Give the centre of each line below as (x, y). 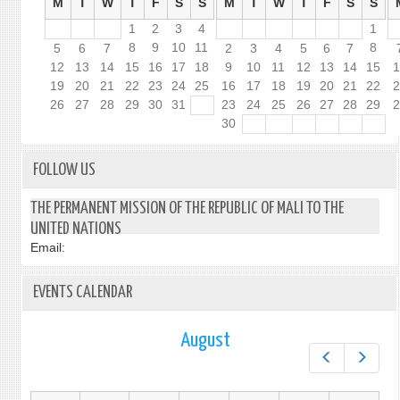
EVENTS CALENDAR (82, 292)
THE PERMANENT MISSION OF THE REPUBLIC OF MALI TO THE (187, 208)
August (205, 341)
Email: (47, 247)
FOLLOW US (64, 170)
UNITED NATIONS (75, 229)
